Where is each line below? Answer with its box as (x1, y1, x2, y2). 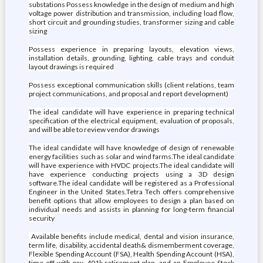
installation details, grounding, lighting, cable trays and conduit (28, 53, 235, 62)
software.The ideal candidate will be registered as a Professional (28, 178, 235, 187)
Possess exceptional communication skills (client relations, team (28, 80, 235, 89)
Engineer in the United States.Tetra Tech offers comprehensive (28, 187, 235, 196)
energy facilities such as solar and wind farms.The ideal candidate (28, 152, 235, 161)
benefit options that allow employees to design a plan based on (28, 196, 235, 205)
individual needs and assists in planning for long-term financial (28, 205, 235, 214)
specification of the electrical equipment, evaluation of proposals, (28, 116, 235, 125)
